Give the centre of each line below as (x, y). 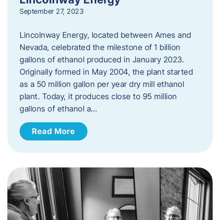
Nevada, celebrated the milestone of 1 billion (100, 47)
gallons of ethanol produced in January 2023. (102, 59)
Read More (54, 131)
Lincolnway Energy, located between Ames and (106, 35)
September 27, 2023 (52, 11)
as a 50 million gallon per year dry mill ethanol (102, 84)
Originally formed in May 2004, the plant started (106, 71)
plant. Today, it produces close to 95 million (98, 96)
